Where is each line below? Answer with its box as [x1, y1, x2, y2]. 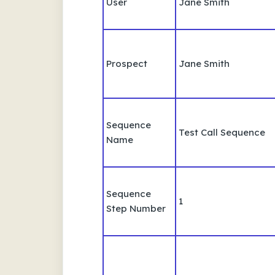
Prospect [106, 57, 147, 69]
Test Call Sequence [179, 126, 265, 138]
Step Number [106, 202, 166, 214]
